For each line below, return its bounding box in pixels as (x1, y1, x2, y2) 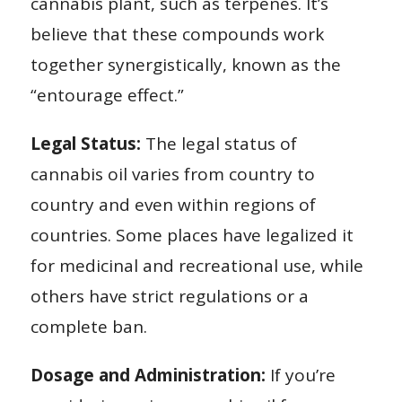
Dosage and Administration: (30, 363, 266, 387)
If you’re (265, 363, 336, 387)
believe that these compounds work (30, 22, 324, 46)
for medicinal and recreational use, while (30, 253, 363, 277)
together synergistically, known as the (30, 52, 341, 76)
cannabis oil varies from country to (30, 162, 315, 186)
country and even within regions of (30, 192, 316, 216)
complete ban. (30, 314, 147, 338)
